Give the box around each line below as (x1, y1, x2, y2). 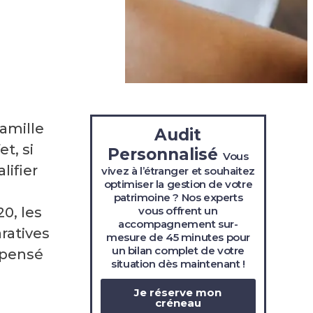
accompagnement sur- (118, 217, 238, 231)
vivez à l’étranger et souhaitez (101, 164, 255, 178)
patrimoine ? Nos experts (113, 191, 243, 205)
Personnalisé (108, 145, 224, 165)
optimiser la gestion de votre (103, 177, 253, 191)
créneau (154, 296, 201, 310)
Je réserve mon (134, 286, 222, 300)
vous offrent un (138, 204, 218, 218)
